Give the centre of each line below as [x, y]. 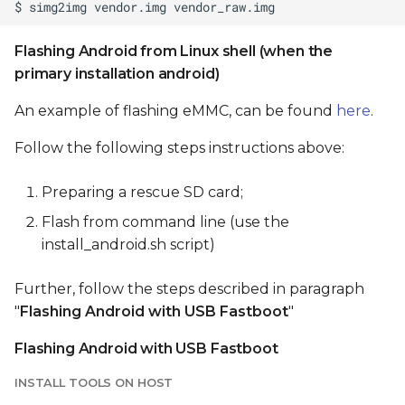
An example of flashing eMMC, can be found [175, 111]
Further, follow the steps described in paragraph [189, 289]
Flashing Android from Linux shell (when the [174, 51]
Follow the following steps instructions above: [179, 148]
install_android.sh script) [128, 245]
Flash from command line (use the [165, 222]
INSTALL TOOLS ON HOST [94, 383]
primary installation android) [117, 74]
